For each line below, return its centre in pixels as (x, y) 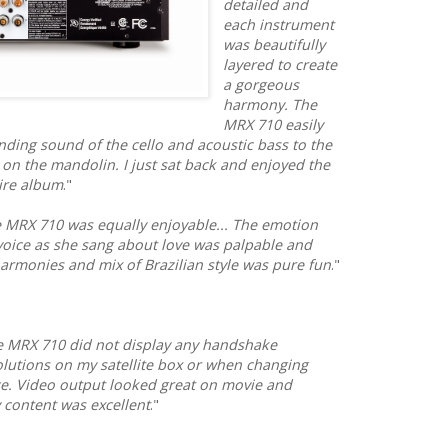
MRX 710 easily (273, 125)
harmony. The (270, 105)
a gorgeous (261, 85)
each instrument (279, 25)
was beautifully (274, 45)
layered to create (280, 65)
